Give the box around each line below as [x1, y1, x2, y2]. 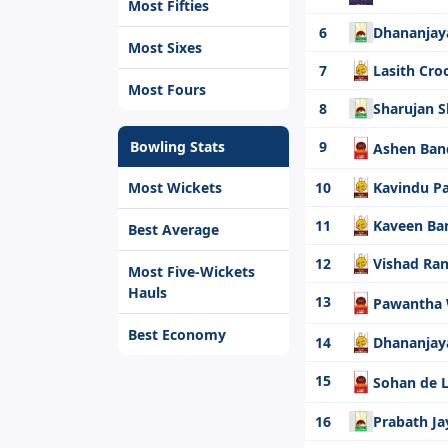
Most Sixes [128, 38, 202, 57]
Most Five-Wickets [128, 262, 255, 281]
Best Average [128, 220, 219, 239]
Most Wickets [128, 178, 222, 197]
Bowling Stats [130, 137, 225, 156]
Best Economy [128, 325, 226, 344]
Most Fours [128, 80, 206, 99]
